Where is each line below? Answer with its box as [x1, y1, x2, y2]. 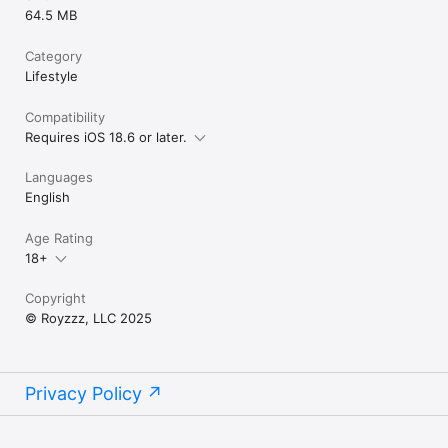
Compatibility [25, 109, 105, 125]
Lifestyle [25, 68, 78, 84]
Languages [25, 169, 93, 185]
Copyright [25, 290, 86, 306]
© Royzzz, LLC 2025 [25, 310, 152, 326]
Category [25, 48, 82, 64]
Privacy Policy [25, 383, 142, 404]
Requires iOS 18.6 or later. [25, 129, 187, 145]
